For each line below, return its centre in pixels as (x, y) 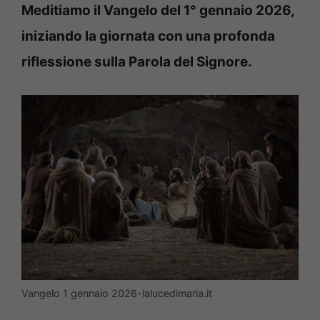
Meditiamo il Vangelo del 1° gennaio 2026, (158, 10)
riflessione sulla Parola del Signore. (138, 61)
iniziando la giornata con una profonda (148, 36)
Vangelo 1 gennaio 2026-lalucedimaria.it (117, 293)
